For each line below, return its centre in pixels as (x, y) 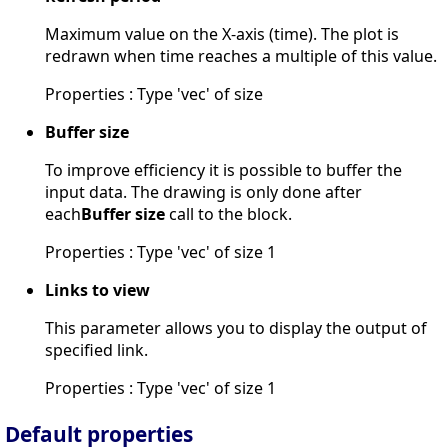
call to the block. (228, 213)
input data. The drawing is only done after (203, 191)
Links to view (97, 289)
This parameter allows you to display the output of (236, 327)
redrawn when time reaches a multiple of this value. (241, 55)
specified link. (96, 349)
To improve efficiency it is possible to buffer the (223, 169)
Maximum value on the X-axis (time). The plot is (222, 33)
